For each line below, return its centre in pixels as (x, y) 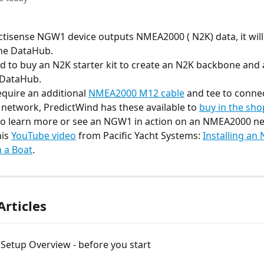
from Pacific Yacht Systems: (139, 136)
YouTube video (44, 136)
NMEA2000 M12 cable (136, 93)
